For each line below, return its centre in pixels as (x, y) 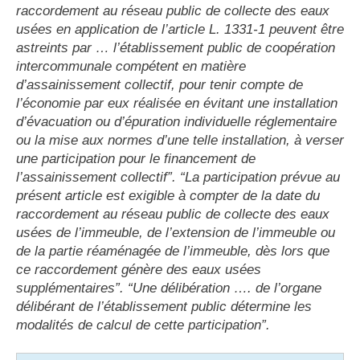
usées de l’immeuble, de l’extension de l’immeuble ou (176, 232)
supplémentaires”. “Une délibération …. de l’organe (169, 288)
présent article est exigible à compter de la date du (168, 195)
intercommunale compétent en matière (131, 66)
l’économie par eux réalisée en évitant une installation (177, 103)
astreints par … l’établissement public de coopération (176, 47)
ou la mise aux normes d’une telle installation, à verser (180, 140)
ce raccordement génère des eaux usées (139, 269)
